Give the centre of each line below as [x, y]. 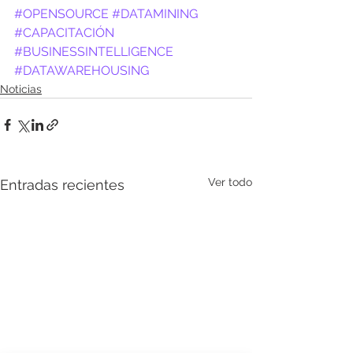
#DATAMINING [155, 14]
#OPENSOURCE [61, 14]
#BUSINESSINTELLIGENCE [94, 52]
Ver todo [230, 182]
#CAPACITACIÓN [64, 33]
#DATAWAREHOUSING [82, 71]
